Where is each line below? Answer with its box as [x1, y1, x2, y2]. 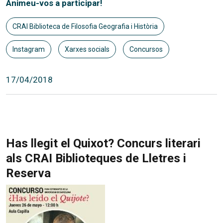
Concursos [129, 45, 163, 53]
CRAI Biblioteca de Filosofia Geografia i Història [12, 22, 158, 30]
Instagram [12, 45, 45, 53]
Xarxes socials [64, 45, 110, 53]
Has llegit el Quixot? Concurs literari [6, 136, 201, 150]
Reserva [6, 166, 51, 180]
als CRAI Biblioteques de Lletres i [6, 151, 186, 165]
